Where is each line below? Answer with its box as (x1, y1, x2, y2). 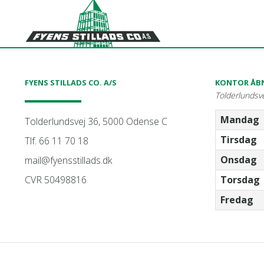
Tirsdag (220, 133, 257, 146)
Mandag (220, 113, 259, 126)
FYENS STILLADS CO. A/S (24, 77, 117, 88)
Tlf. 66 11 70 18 (24, 134, 88, 147)
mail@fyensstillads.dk (24, 153, 112, 167)
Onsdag (220, 153, 257, 166)
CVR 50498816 (24, 173, 87, 186)
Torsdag (220, 173, 260, 186)
